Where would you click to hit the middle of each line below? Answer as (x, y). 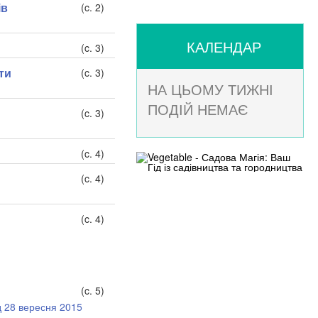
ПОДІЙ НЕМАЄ (197, 109)
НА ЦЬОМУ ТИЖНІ (210, 89)
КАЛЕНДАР (224, 46)
